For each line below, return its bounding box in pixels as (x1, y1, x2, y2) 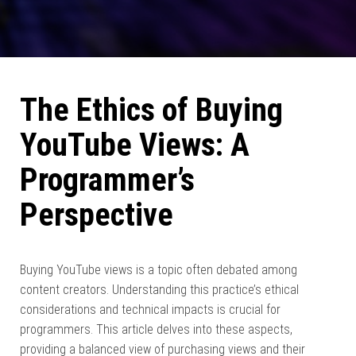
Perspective (20, 196, 173, 234)
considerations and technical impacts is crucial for (20, 302, 281, 317)
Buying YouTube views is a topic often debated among (20, 262, 297, 277)
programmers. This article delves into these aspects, (20, 322, 292, 337)
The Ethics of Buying (20, 91, 283, 129)
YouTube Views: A (20, 126, 250, 164)
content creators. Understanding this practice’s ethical (20, 282, 299, 297)
